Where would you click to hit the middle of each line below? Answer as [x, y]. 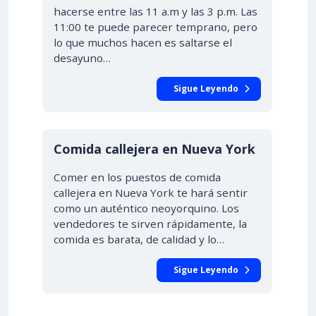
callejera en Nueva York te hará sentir [151, 193]
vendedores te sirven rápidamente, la [150, 224]
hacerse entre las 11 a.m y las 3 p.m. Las [156, 11]
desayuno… [82, 58]
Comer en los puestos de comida [137, 177]
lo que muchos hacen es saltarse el [143, 42]
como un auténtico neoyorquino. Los [146, 208]
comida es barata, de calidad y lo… [139, 239]
